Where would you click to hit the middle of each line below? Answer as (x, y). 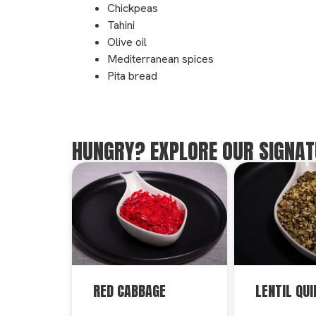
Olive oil (127, 42)
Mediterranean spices (160, 59)
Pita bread (132, 76)
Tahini (121, 25)
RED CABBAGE (129, 291)
